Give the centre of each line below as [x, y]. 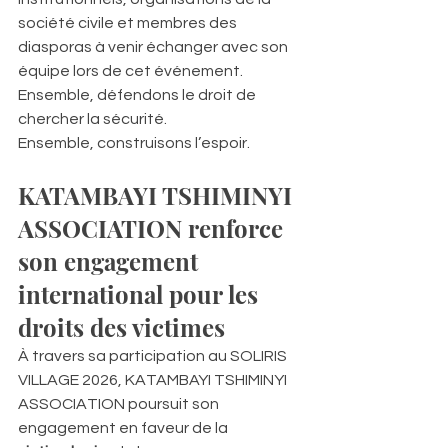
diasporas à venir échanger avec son [154, 46]
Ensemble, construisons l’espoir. [134, 142]
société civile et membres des [129, 22]
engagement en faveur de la [124, 427]
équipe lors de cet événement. [130, 70]
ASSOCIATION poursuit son [120, 403]
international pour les [141, 293]
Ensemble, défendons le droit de [138, 94]
